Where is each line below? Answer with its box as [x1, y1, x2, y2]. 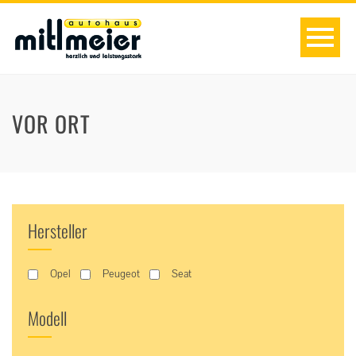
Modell [28, 305, 67, 331]
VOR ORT [12, 107, 91, 140]
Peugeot [103, 268, 140, 281]
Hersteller [28, 218, 87, 243]
